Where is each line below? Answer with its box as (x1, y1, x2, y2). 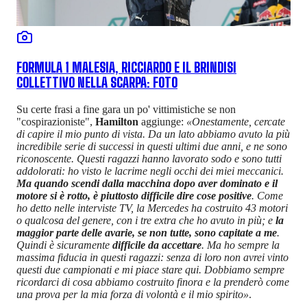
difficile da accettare (112, 238, 201, 251)
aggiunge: (138, 115, 186, 127)
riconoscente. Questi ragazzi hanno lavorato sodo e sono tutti (16, 152, 282, 164)
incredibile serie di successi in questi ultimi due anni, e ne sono (16, 140, 287, 152)
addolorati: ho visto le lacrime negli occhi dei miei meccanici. (16, 164, 284, 177)
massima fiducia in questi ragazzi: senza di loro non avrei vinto (16, 251, 288, 263)
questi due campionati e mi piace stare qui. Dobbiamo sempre (16, 263, 284, 275)
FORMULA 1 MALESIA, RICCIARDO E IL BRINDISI (16, 60, 236, 76)
